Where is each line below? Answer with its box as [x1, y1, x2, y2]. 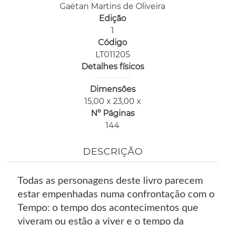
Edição [99, 13, 126, 23]
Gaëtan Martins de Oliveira [60, 1, 165, 11]
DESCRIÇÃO [82, 145, 143, 157]
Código [98, 37, 127, 47]
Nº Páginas [90, 108, 135, 118]
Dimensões [89, 84, 136, 94]
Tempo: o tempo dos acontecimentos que [18, 202, 198, 213]
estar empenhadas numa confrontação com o [18, 189, 214, 199]
